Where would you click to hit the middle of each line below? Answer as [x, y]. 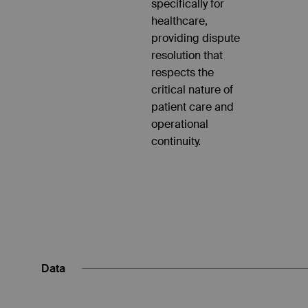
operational [179, 124]
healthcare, [179, 21]
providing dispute [195, 38]
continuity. [176, 141]
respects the [182, 72]
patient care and [192, 107]
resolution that [187, 55]
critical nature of [192, 89]
